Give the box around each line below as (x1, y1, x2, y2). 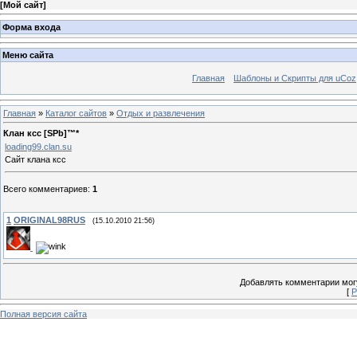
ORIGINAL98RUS (14, 214, 85, 225)
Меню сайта (2, 50, 53, 61)
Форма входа (2, 22, 61, 32)
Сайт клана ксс (5, 154, 66, 164)
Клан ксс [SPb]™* (3, 127, 79, 138)
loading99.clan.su (5, 141, 72, 151)
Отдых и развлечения (116, 108, 205, 118)
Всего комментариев (3, 183, 88, 194)
